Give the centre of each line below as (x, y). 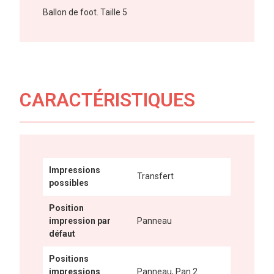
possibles (69, 183)
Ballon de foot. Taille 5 (85, 13)
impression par (80, 221)
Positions (69, 259)
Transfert (156, 176)
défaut (62, 234)
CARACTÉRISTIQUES (108, 100)
